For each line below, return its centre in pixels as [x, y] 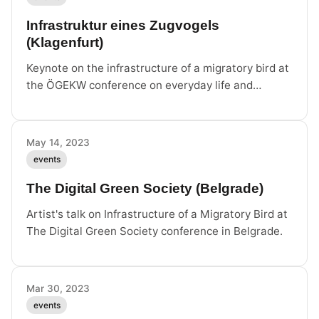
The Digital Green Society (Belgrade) [145, 188]
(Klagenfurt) [65, 43]
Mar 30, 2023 [58, 288]
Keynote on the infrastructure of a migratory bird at [158, 68]
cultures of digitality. [79, 103]
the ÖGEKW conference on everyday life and [140, 85]
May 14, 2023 [58, 143]
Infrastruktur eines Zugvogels [123, 26]
